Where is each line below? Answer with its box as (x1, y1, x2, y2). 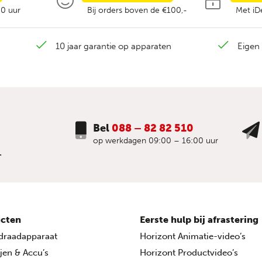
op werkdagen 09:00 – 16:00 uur (93, 135, 218, 146)
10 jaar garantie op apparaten (55, 40, 171, 51)
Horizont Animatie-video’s (140, 230, 246, 242)
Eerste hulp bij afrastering (140, 213, 258, 225)
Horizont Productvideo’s (140, 247, 238, 258)
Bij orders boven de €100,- (87, 5, 188, 15)
